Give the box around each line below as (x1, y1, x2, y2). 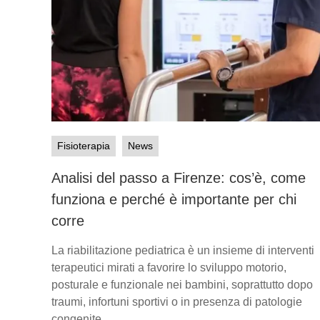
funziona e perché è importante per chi (51, 191, 296, 207)
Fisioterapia (57, 139, 110, 151)
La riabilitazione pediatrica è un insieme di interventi (51, 244, 314, 256)
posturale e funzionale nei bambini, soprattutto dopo (51, 278, 313, 291)
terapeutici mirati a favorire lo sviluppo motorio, (51, 261, 286, 274)
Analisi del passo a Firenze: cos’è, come (51, 169, 306, 186)
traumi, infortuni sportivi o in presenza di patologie (51, 295, 302, 308)
